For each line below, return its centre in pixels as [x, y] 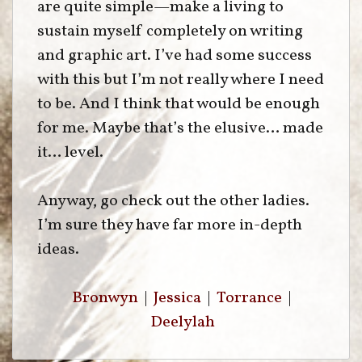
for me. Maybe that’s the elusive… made [180, 128]
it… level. [70, 153]
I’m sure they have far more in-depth [170, 225]
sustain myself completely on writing [170, 32]
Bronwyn [105, 298]
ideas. [58, 250]
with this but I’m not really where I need [181, 80]
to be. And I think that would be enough [179, 104]
